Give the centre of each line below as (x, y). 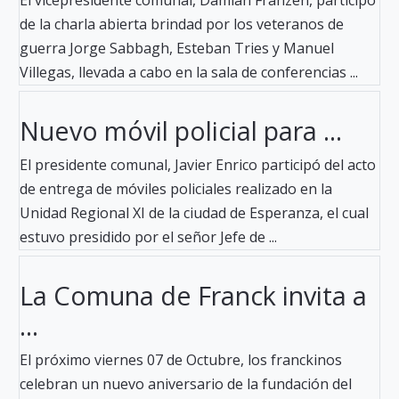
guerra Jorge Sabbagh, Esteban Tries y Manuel (177, 49)
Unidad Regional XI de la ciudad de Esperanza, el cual (194, 213)
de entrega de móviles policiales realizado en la (176, 189)
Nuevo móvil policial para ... (181, 131)
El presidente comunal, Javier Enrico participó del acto (198, 165)
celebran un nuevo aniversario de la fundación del (186, 384)
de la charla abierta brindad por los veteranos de (182, 24)
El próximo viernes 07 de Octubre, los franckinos (181, 360)
